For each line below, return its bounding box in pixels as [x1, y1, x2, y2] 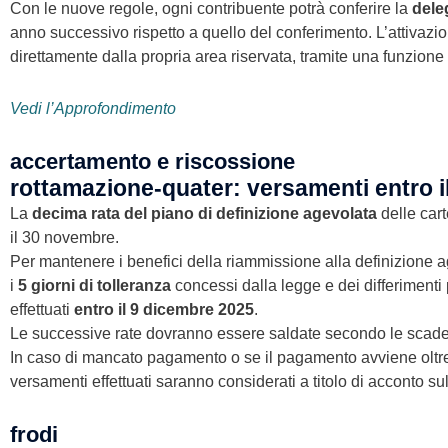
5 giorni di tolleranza [18, 276, 171, 294]
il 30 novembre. [10, 228, 119, 246]
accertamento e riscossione [10, 148, 295, 174]
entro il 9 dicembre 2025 [74, 300, 254, 318]
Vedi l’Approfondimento [10, 99, 176, 117]
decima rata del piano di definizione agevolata [32, 204, 377, 222]
